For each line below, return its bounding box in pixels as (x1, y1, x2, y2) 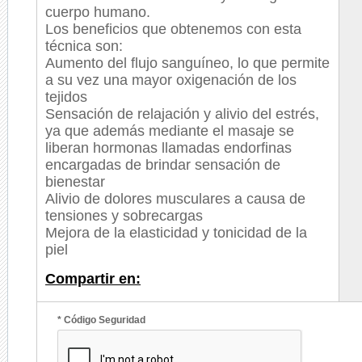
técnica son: (45, 38, 123, 54)
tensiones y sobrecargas (45, 208, 203, 224)
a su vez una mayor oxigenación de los (45, 72, 297, 88)
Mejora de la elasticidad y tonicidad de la (45, 225, 307, 241)
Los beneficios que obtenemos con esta (45, 21, 301, 37)
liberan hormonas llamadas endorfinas (45, 140, 292, 156)
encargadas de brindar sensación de (45, 157, 280, 173)
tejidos (45, 89, 87, 105)
